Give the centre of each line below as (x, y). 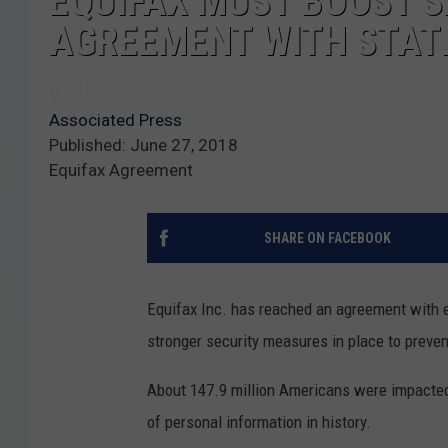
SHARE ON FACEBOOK (327, 237)
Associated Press (115, 119)
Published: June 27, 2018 (143, 144)
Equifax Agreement (121, 169)
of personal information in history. (259, 421)
